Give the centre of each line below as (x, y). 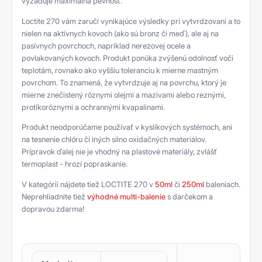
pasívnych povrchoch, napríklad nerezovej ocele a (106, 45)
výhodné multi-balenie (126, 196)
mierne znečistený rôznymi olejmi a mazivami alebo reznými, (124, 94)
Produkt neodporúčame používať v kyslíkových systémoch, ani (127, 127)
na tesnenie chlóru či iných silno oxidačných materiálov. (114, 139)
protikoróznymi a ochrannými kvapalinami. (93, 107)
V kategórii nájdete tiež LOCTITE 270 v (88, 184)
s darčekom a (189, 196)
